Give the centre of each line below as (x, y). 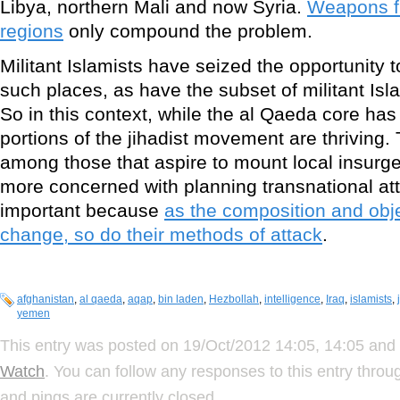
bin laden (181, 300)
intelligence (292, 300)
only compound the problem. (188, 31)
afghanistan (46, 300)
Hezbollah (234, 300)
